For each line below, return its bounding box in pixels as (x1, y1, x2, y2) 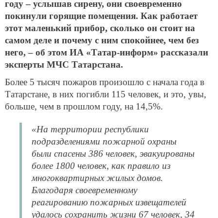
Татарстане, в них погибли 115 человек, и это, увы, (5, 89, 206, 99)
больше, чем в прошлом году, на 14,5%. (5, 101, 163, 111)
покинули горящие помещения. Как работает (5, 11, 198, 21)
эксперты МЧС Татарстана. (5, 59, 123, 70)
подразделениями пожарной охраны (32, 136, 177, 146)
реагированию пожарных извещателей (32, 197, 186, 207)
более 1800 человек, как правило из (32, 160, 170, 171)
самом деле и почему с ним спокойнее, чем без (5, 35, 199, 46)
